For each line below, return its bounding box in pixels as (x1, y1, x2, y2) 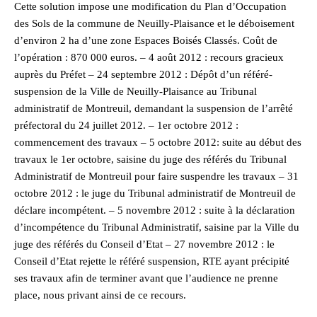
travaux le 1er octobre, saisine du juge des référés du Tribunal (14, 153, 287, 165)
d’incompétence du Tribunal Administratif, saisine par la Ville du (14, 221, 299, 233)
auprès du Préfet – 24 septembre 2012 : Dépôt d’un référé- (14, 68, 272, 80)
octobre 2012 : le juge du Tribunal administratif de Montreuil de (14, 187, 296, 199)
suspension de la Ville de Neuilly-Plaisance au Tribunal (14, 85, 257, 97)
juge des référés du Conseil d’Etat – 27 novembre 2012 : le (14, 238, 275, 250)
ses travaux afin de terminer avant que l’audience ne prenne (14, 272, 278, 284)
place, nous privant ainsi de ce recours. (14, 289, 186, 301)
